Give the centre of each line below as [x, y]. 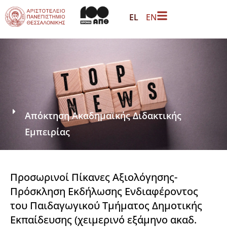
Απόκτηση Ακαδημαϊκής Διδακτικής [103, 115]
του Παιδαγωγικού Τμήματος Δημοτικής [106, 205]
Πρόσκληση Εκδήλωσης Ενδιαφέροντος [104, 191]
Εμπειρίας [48, 131]
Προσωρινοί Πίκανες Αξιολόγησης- [94, 177]
